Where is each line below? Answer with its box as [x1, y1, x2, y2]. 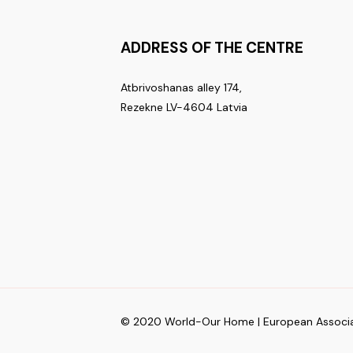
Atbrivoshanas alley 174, [120, 80, 242, 95]
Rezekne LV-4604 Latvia [120, 100, 247, 114]
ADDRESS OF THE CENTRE [120, 38, 303, 58]
